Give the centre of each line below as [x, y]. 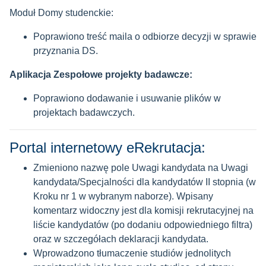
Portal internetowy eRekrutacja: [107, 148]
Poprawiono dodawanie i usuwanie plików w [127, 98]
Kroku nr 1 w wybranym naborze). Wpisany [123, 196]
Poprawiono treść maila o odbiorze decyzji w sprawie [145, 37]
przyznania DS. [66, 51]
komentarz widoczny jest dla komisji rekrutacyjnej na [143, 210]
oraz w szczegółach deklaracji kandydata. [121, 239]
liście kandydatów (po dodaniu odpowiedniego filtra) [143, 225]
